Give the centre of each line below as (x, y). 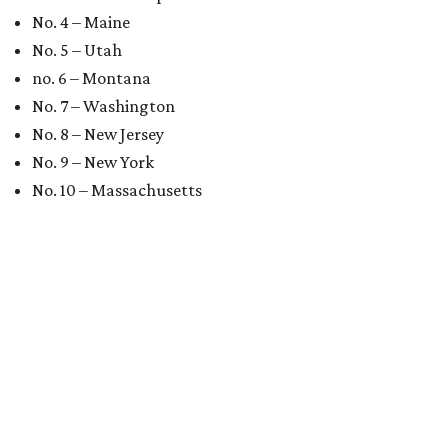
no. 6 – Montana (91, 78)
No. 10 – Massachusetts (117, 190)
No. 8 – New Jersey (98, 134)
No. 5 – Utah (77, 50)
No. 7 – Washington (103, 106)
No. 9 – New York (93, 162)
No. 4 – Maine (81, 22)
